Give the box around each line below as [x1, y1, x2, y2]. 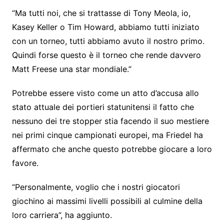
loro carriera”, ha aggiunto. [11, 210, 112, 220]
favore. [11, 158, 38, 168]
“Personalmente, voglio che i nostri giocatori [11, 182, 180, 192]
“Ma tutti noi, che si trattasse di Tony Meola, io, [11, 8, 190, 18]
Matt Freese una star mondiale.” [11, 64, 131, 74]
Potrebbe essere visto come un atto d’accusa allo [11, 88, 199, 98]
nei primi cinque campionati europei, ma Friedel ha [11, 130, 203, 140]
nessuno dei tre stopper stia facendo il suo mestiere [11, 116, 209, 126]
